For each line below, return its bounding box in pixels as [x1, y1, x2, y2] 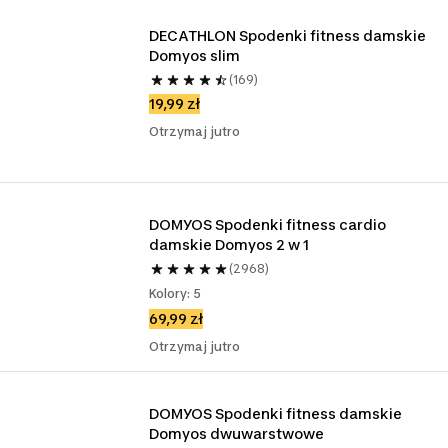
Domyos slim [149, 47, 241, 64]
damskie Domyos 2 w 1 [149, 236, 310, 253]
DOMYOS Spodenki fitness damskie [149, 405, 403, 422]
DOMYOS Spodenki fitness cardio [149, 216, 387, 233]
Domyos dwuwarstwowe [149, 425, 325, 442]
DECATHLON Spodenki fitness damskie [149, 27, 427, 44]
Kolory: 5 [149, 286, 202, 301]
